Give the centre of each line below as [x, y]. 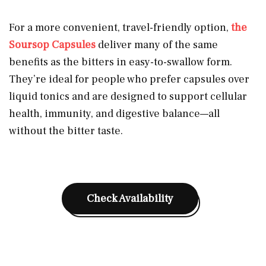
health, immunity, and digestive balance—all [114, 113]
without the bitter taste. [66, 131]
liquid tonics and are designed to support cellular [128, 96]
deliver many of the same [158, 45]
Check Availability [130, 198]
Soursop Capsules [53, 45]
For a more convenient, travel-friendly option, [120, 27]
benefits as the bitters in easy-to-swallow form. [121, 62]
